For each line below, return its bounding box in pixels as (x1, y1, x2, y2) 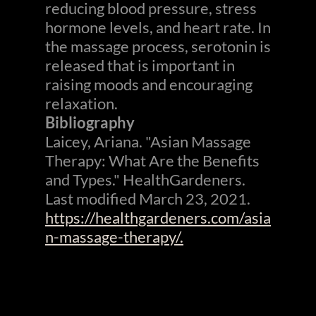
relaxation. (45, 94, 118, 113)
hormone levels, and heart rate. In (45, 18, 271, 37)
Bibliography (45, 113, 135, 132)
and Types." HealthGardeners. (45, 170, 245, 189)
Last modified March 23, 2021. (45, 189, 250, 208)
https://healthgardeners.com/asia (45, 208, 271, 227)
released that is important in (45, 56, 235, 75)
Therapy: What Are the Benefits (45, 151, 260, 170)
